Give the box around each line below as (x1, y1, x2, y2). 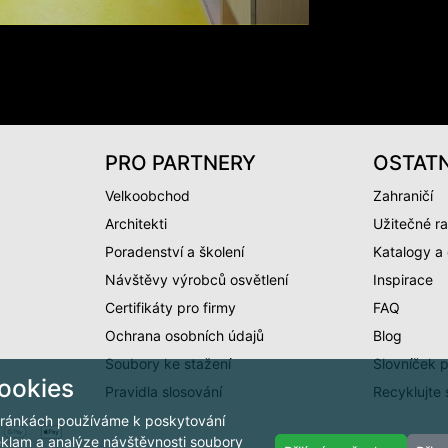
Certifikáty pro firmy (104, 298, 236, 316)
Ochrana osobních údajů (104, 326, 264, 344)
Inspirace (373, 270, 434, 288)
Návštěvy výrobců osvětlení (104, 270, 288, 288)
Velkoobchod (104, 186, 190, 204)
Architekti (104, 214, 167, 232)
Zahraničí (373, 186, 434, 204)
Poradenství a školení (104, 242, 244, 260)
